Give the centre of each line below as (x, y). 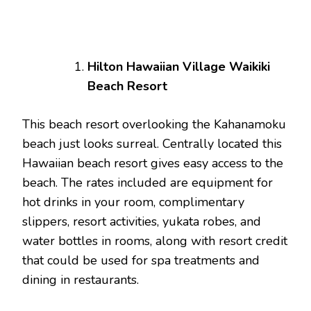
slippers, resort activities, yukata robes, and (142, 222)
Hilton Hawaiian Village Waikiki (179, 67)
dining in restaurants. (81, 280)
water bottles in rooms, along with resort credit (155, 241)
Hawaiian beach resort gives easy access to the (153, 163)
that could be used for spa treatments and (141, 261)
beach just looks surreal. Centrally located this (152, 144)
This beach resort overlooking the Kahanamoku (154, 125)
